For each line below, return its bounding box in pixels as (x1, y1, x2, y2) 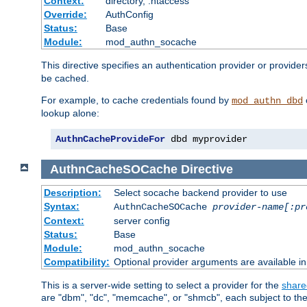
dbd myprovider (165, 133, 247, 145)
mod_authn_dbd (232, 95, 303, 106)
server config (113, 215, 170, 227)
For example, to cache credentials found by (41, 94, 232, 106)
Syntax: (43, 201, 79, 212)
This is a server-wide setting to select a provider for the (41, 280, 282, 291)
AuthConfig (105, 8, 153, 20)
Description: (43, 187, 101, 199)
